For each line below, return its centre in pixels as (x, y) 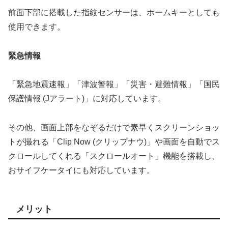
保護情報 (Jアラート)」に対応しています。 (87, 99)
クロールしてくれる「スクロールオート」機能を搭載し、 (114, 156)
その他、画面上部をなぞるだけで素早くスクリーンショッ (114, 128)
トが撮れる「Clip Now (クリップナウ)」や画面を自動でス (114, 142)
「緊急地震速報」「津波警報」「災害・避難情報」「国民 (114, 84)
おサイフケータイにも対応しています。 (81, 170)
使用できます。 (37, 26)
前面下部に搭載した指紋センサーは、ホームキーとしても (114, 12)
